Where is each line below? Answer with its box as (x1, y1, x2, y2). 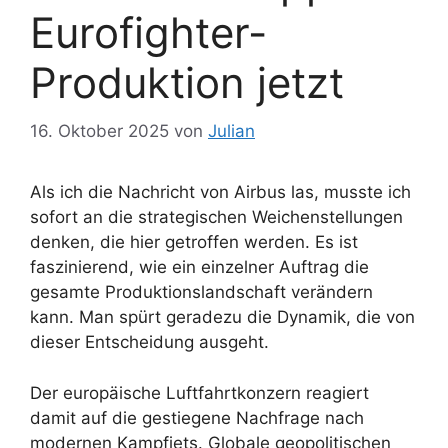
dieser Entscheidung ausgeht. (30, 332, 269, 353)
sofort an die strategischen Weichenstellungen (30, 207, 403, 228)
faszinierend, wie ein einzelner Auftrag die (30, 257, 369, 278)
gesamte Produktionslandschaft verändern (30, 282, 373, 303)
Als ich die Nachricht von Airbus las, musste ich (30, 182, 411, 203)
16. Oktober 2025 (30, 121, 169, 142)
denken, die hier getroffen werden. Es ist (30, 232, 358, 253)
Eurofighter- (30, 6, 267, 58)
